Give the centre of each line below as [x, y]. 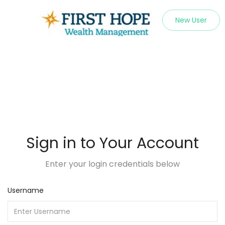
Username [26, 190]
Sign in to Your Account [113, 143]
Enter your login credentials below [113, 164]
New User [191, 20]
